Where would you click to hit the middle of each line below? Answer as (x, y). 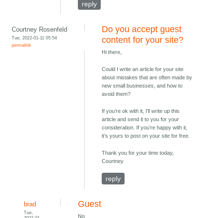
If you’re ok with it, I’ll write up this (141, 111)
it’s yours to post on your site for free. (146, 136)
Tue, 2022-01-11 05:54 (35, 38)
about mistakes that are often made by (147, 78)
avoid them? (116, 94)
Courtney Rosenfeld (40, 30)
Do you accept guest (142, 29)
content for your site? (143, 40)
